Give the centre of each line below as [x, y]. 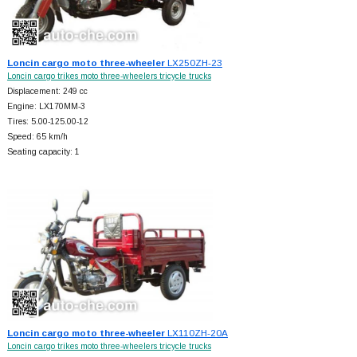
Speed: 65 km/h [37, 136]
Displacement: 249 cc [47, 91]
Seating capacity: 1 [43, 151]
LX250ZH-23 [193, 62]
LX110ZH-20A [196, 333]
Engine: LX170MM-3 [46, 106]
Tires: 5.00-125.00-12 [47, 121]
